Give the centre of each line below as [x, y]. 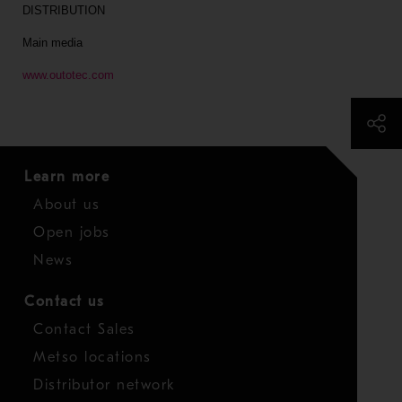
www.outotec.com [68, 75]
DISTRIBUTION [63, 10]
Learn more [67, 177]
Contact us [64, 301]
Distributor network [105, 385]
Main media [52, 43]
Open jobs [72, 232]
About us [66, 205]
